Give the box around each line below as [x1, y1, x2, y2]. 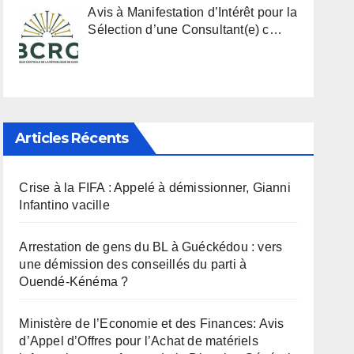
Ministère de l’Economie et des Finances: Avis [19, 316, 284, 330]
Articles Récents [15, 129, 128, 147]
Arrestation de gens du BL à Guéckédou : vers [19, 239, 283, 254]
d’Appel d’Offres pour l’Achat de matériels [19, 333, 258, 348]
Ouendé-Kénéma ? [19, 274, 129, 288]
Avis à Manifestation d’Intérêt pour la [88, 6, 297, 20]
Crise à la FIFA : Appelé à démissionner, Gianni [19, 180, 291, 194]
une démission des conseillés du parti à [19, 257, 247, 271]
